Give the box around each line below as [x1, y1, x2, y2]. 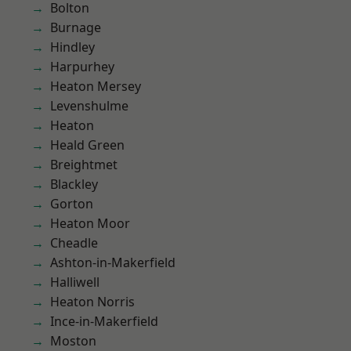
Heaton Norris [50, 293, 135, 310]
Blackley [50, 175, 98, 193]
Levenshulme [50, 97, 128, 114]
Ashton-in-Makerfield [50, 254, 175, 271]
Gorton [50, 195, 93, 212]
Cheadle [50, 234, 98, 251]
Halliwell [50, 273, 100, 291]
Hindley [50, 38, 95, 56]
